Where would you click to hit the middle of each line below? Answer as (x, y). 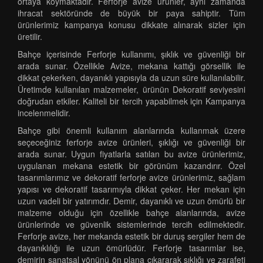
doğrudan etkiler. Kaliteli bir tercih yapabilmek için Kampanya (131, 101)
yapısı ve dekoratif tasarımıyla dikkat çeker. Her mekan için (131, 189)
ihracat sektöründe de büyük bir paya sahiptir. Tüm (131, 13)
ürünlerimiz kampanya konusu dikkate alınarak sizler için (131, 25)
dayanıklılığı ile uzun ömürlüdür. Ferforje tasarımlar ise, (131, 248)
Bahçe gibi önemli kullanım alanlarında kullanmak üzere (131, 130)
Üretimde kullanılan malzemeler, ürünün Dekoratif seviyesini (131, 89)
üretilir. (30, 36)
